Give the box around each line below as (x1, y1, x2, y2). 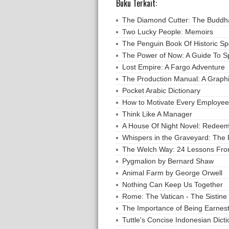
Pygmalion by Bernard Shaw (122, 156, 214, 165)
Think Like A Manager (122, 109, 192, 118)
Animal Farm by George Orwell (122, 168, 222, 177)
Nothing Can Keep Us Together (122, 180, 223, 189)
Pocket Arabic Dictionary (122, 86, 200, 95)
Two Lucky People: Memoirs (122, 27, 213, 36)
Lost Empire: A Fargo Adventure (122, 62, 225, 71)
